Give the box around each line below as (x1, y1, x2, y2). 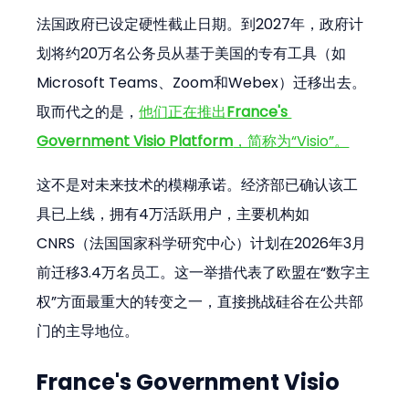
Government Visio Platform (37, 130, 234, 152)
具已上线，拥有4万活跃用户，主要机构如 (37, 203, 310, 225)
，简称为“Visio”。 (233, 130, 350, 152)
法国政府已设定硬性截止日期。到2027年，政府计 (37, 13, 364, 35)
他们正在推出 (139, 100, 227, 122)
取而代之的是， (37, 100, 140, 122)
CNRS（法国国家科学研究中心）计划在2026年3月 (37, 232, 367, 254)
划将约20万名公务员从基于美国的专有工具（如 (37, 42, 347, 64)
